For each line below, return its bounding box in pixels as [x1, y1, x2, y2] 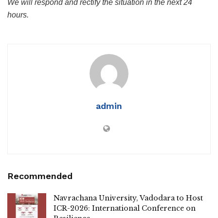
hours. [7, 10, 29, 19]
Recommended [7, 170, 73, 181]
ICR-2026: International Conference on [54, 203, 196, 213]
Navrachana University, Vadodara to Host [54, 193, 203, 202]
